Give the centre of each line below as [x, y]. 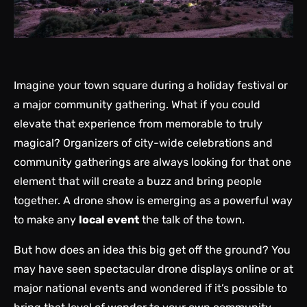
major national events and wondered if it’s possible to [150, 288]
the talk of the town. [192, 220]
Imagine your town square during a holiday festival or [151, 86]
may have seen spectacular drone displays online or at [153, 269]
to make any [46, 220]
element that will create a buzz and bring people [138, 182]
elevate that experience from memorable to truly [138, 124]
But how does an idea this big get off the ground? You [152, 250]
